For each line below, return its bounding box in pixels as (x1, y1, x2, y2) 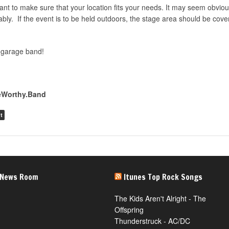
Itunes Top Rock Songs (124, 171, 202, 182)
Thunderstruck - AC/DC (114, 216, 190, 226)
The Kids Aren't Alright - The (114, 193, 206, 203)
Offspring (114, 204, 144, 215)
